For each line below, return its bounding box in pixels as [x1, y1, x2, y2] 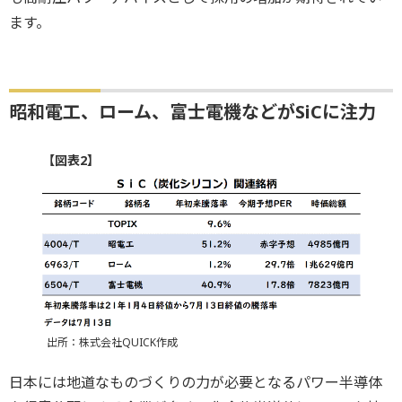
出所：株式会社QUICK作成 [46, 335, 178, 351]
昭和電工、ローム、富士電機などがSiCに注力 [9, 99, 376, 124]
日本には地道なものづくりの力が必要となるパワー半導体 [9, 372, 382, 393]
